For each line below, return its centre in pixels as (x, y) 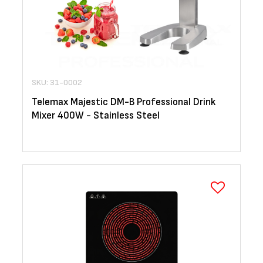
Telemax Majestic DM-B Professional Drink (124, 102)
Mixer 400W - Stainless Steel (96, 116)
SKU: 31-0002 (57, 83)
